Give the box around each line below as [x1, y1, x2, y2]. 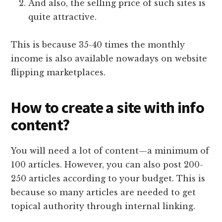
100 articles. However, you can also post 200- [11, 160, 204, 170]
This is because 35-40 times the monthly [11, 40, 185, 50]
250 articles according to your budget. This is [11, 173, 206, 184]
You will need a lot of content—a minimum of [11, 146, 210, 156]
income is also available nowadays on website [11, 54, 208, 64]
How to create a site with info [11, 98, 205, 118]
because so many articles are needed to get [11, 187, 196, 198]
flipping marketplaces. [11, 67, 106, 78]
